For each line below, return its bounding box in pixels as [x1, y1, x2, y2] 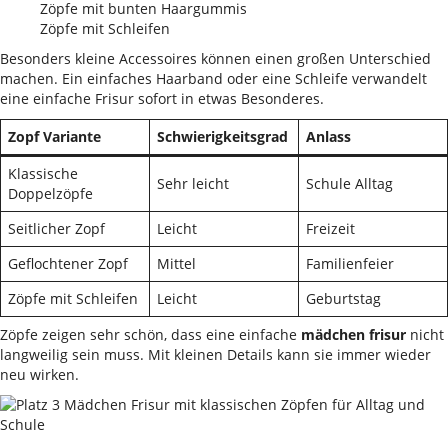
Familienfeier [306, 254, 394, 273]
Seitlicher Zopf [8, 219, 105, 238]
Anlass [306, 127, 351, 146]
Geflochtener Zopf [8, 254, 128, 273]
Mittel [157, 254, 196, 273]
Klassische [8, 164, 78, 183]
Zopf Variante [8, 127, 101, 146]
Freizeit [306, 219, 355, 238]
